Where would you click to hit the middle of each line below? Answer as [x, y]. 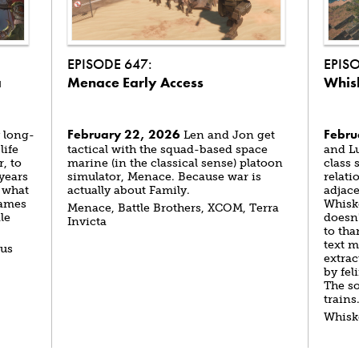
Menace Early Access [135, 82]
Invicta [87, 222]
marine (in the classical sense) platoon [175, 163]
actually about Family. [129, 190]
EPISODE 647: [110, 64]
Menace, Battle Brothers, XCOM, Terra [173, 208]
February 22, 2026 [124, 134]
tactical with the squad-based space [167, 149]
